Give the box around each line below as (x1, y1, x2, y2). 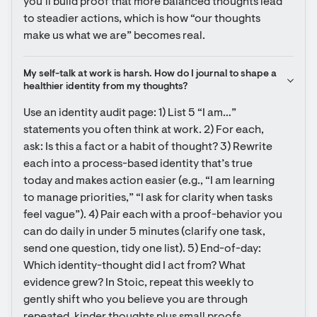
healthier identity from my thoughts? (23, 82, 188, 92)
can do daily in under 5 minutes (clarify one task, (23, 226, 265, 238)
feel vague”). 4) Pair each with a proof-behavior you (23, 209, 282, 221)
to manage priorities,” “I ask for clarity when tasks (23, 192, 272, 204)
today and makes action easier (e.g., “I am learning (23, 175, 275, 187)
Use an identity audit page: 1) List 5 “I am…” (23, 108, 236, 119)
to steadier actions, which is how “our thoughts (23, 13, 260, 25)
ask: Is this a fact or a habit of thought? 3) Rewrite (23, 142, 272, 153)
